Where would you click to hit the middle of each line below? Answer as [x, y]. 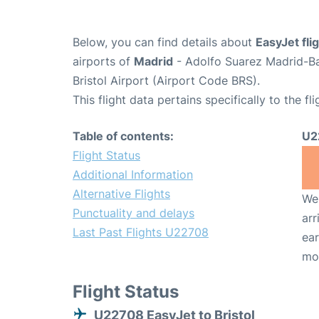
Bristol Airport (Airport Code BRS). [166, 80]
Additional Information [133, 174]
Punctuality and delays [134, 213]
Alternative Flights [121, 193]
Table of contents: [123, 136]
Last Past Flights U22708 [141, 232]
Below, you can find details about [164, 42]
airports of [103, 61]
